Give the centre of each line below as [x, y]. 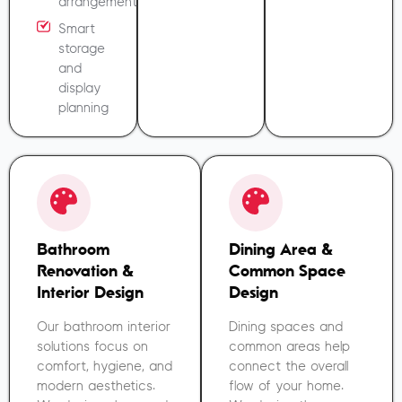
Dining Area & [281, 250]
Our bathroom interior [104, 328]
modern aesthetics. [96, 387]
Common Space [287, 271]
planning [83, 109]
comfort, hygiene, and [105, 367]
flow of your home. [286, 387]
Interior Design [90, 293]
